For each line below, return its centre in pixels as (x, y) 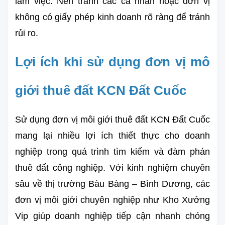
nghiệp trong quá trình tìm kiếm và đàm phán (113, 151)
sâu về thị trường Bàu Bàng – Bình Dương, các (113, 184)
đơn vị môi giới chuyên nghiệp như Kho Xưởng (113, 200)
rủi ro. (27, 33)
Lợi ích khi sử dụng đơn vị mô (113, 62)
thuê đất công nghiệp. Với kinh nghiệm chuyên (113, 167)
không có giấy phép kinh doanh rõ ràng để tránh (113, 17)
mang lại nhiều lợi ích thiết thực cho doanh (113, 135)
